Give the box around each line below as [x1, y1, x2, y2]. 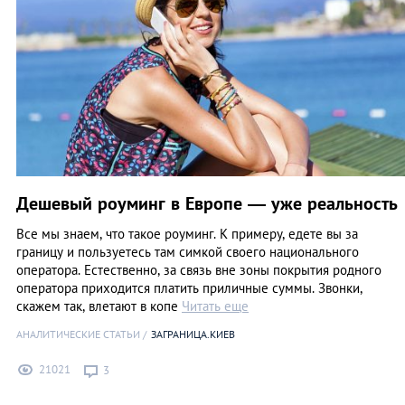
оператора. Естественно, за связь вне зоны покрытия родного [16, 260, 381, 278]
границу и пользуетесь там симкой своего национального [16, 242, 359, 260]
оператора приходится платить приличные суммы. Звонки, [16, 278, 363, 297]
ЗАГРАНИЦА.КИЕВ [151, 326, 235, 341]
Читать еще [182, 297, 249, 315]
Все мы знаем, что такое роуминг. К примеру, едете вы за [16, 224, 358, 242]
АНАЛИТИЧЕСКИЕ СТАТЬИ [16, 326, 140, 341]
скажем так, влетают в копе [16, 297, 182, 315]
